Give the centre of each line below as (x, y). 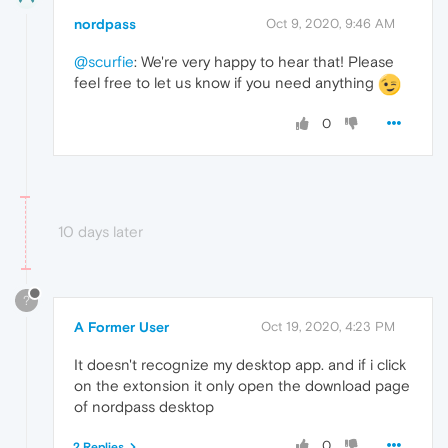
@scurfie (104, 62)
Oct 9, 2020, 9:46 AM (330, 24)
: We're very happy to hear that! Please (264, 62)
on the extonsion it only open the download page (242, 385)
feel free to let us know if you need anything (226, 83)
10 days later (100, 231)
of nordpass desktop (144, 406)
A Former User (121, 326)
